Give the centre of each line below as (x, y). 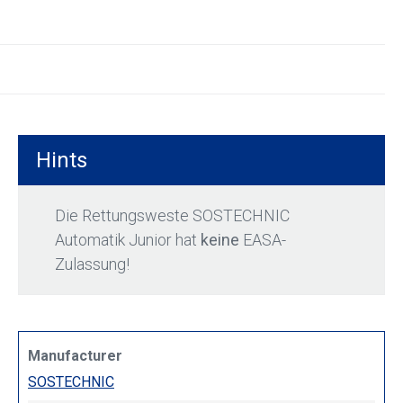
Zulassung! (92, 264)
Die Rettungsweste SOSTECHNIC (172, 216)
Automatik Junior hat (128, 240)
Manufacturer (75, 356)
